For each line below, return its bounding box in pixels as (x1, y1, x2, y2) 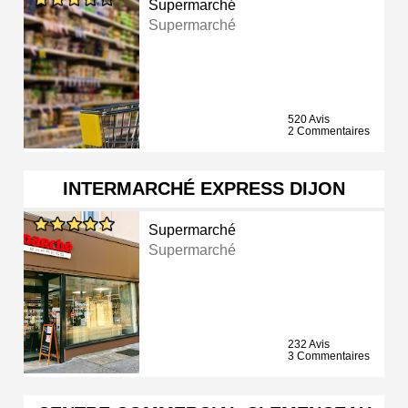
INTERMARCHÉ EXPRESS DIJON (63, 178, 345, 199)
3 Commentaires (288, 350, 370, 363)
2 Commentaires (288, 125, 370, 138)
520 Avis (288, 113, 330, 127)
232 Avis (288, 338, 330, 352)
